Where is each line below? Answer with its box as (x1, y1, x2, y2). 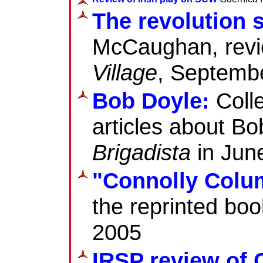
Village (92, 59, 157, 85)
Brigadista (92, 139, 191, 165)
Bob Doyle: (92, 87, 210, 113)
